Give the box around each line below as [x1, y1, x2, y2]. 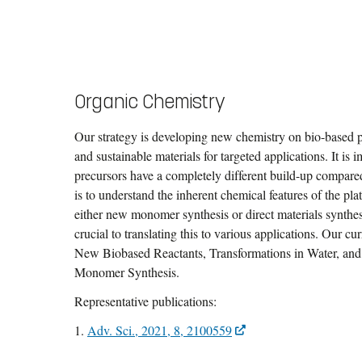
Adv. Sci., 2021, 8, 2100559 [87, 322, 232, 339]
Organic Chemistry [74, 90, 225, 115]
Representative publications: [74, 293, 217, 310]
